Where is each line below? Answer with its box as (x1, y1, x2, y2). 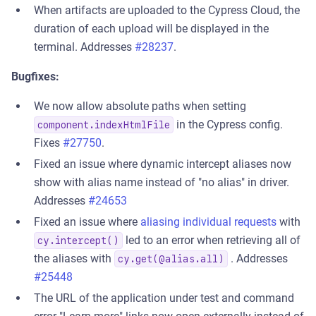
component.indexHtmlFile (37, 119, 170, 130)
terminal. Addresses (34, 40, 135, 54)
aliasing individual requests (140, 215, 276, 229)
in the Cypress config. (174, 118, 283, 131)
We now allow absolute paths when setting (34, 99, 246, 113)
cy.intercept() (37, 235, 119, 246)
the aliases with (34, 252, 114, 265)
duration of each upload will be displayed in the (34, 22, 269, 35)
